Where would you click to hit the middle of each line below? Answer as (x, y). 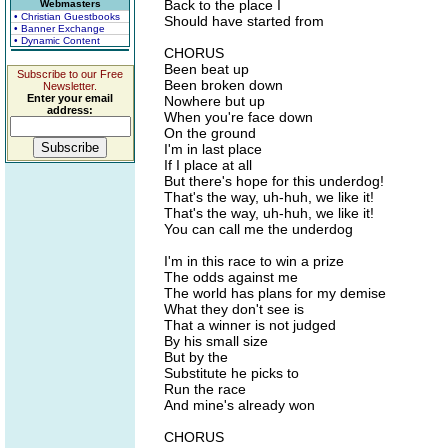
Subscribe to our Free (70, 74)
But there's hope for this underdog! (274, 181)
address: (70, 110)
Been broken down (223, 85)
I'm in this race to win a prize (254, 261)
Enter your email (70, 98)
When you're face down (238, 117)
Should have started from (244, 21)
